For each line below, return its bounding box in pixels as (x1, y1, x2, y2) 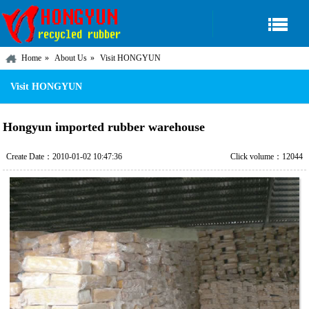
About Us (54, 53, 87, 63)
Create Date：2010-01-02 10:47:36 (6, 152, 122, 161)
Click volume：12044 (230, 152, 303, 161)
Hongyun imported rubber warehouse (3, 120, 206, 134)
